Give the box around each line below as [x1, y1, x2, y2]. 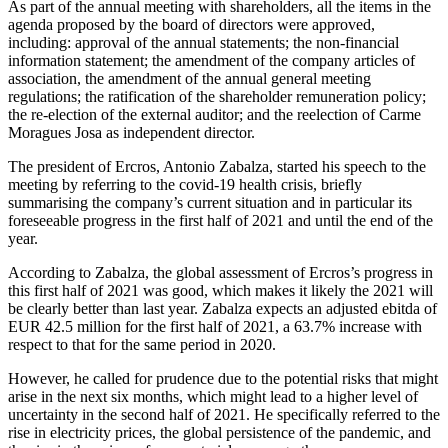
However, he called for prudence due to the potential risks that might [8, 369, 438, 387]
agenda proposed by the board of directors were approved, [8, 15, 375, 33]
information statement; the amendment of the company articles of [8, 51, 415, 69]
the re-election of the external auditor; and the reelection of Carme [8, 105, 421, 123]
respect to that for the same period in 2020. [8, 335, 276, 353]
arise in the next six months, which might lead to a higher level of [8, 387, 418, 405]
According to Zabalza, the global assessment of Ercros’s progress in [8, 263, 433, 281]
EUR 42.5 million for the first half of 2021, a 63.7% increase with [8, 317, 422, 335]
